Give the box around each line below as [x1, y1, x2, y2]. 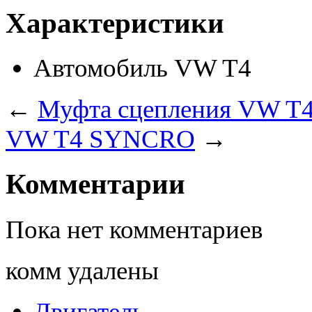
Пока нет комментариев [6, 215, 263, 244]
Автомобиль [33, 54, 168, 83]
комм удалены [6, 256, 159, 286]
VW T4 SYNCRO [6, 125, 195, 154]
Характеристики [6, 7, 224, 39]
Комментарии [6, 169, 185, 201]
